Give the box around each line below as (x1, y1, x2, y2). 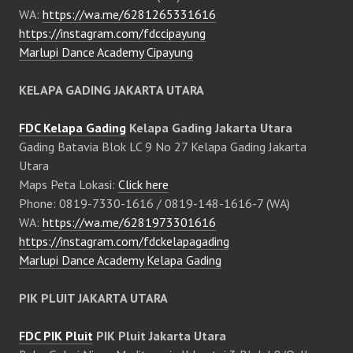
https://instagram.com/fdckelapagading (19, 233, 229, 249)
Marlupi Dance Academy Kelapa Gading (19, 252, 221, 268)
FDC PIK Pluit (19, 328, 93, 344)
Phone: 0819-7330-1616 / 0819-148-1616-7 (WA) (19, 195, 290, 211)
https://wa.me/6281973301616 (43, 214, 216, 230)
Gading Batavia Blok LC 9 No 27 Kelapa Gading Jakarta (19, 139, 307, 154)
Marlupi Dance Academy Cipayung (19, 44, 193, 60)
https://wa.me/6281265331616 (43, 6, 216, 22)
